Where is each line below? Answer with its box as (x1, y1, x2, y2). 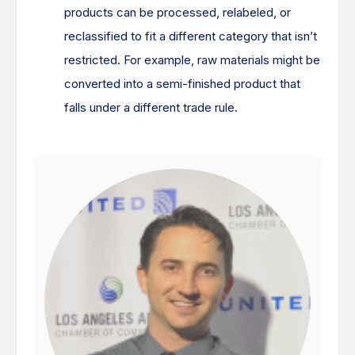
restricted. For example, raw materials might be (64, 52, 320, 67)
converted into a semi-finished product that (64, 76, 300, 91)
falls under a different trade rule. (64, 100, 238, 115)
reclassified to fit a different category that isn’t (64, 29, 317, 44)
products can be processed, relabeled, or (64, 5, 291, 20)
